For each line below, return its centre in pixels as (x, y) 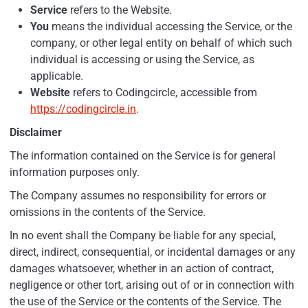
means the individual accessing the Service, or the (170, 26)
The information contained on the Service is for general (143, 155)
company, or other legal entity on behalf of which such (161, 43)
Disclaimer (36, 132)
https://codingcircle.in (83, 109)
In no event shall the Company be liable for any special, (143, 235)
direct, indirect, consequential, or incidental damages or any (153, 252)
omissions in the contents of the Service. (108, 212)
